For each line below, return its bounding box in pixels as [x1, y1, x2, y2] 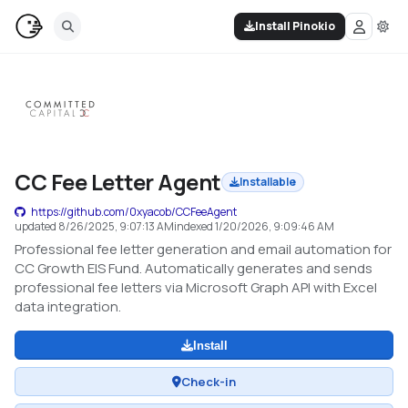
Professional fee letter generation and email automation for [15, 240, 392, 259]
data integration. [15, 297, 121, 316]
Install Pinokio [255, 18, 335, 34]
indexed [174, 219, 215, 234]
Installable [239, 174, 296, 189]
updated [15, 219, 58, 234]
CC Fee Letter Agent [15, 167, 221, 197]
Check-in [181, 372, 236, 390]
